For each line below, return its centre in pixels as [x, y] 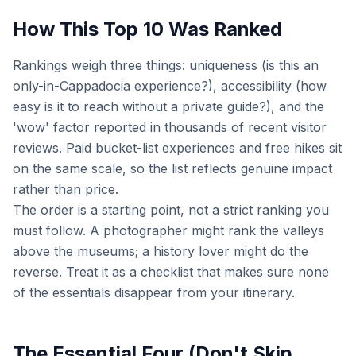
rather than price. [66, 189]
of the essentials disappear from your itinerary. [154, 292]
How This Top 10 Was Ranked [147, 29]
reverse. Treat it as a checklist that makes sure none [171, 272]
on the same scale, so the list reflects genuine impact [172, 168]
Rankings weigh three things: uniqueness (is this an [166, 65]
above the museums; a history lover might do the [161, 251]
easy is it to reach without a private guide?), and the [168, 106]
